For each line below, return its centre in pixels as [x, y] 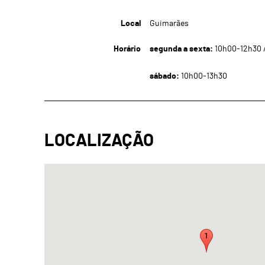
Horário [127, 49]
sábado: [164, 76]
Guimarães [169, 23]
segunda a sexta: [181, 49]
